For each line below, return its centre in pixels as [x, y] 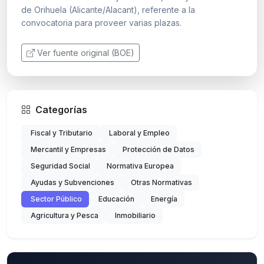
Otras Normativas [161, 182]
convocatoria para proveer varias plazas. [101, 22]
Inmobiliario [135, 215]
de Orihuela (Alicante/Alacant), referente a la [108, 9]
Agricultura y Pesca [65, 215]
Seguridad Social [60, 166]
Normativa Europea [140, 166]
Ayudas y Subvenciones [72, 182]
